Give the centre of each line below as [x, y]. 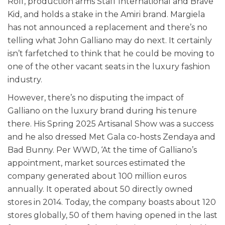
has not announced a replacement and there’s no [107, 28]
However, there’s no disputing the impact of [96, 98]
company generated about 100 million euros [97, 176]
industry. [25, 80]
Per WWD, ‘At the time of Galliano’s [127, 150]
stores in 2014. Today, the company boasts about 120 [112, 202]
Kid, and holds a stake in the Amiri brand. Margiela [106, 15]
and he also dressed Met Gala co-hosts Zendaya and [111, 137]
